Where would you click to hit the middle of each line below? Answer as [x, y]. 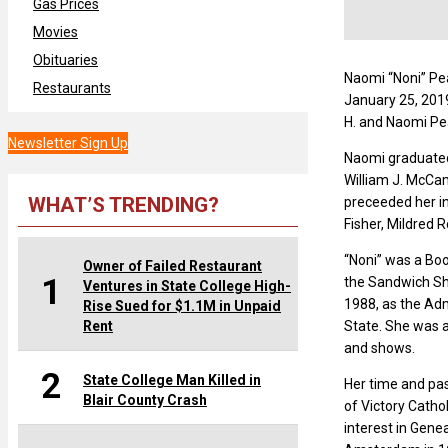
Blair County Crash [145, 399]
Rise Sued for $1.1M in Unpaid [182, 305]
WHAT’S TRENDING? [123, 204]
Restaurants [72, 87]
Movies [55, 31]
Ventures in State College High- [187, 285]
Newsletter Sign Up [68, 142]
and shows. [379, 347]
